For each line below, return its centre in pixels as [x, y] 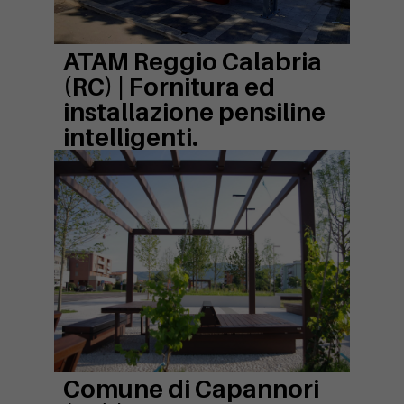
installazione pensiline [194, 112]
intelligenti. [131, 137]
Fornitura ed [202, 87]
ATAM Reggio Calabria [193, 61]
